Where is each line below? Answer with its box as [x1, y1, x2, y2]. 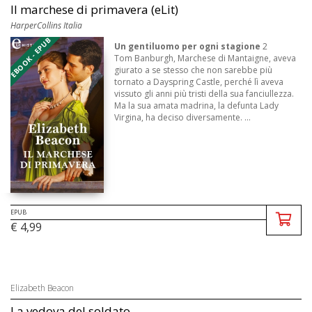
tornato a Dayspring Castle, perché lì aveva [114, 76, 284, 88]
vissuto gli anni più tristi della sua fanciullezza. [114, 88, 295, 100]
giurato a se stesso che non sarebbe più [114, 64, 273, 77]
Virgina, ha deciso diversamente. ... [114, 111, 251, 124]
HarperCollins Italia [10, 19, 82, 32]
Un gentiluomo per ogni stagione [114, 40, 261, 53]
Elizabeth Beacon [10, 282, 74, 295]
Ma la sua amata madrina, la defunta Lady [114, 100, 279, 112]
